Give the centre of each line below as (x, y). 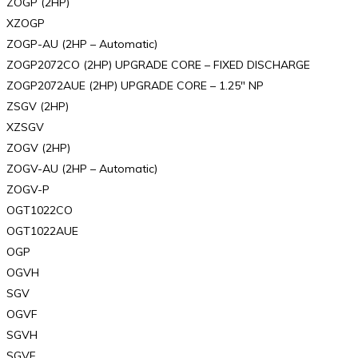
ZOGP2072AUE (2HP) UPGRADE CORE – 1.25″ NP (135, 86)
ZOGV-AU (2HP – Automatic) (82, 169)
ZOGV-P (28, 190)
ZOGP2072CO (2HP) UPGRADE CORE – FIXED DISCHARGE (158, 65)
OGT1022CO (40, 211)
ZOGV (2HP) (38, 148)
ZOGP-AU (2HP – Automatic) (82, 44)
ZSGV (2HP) (38, 107)
